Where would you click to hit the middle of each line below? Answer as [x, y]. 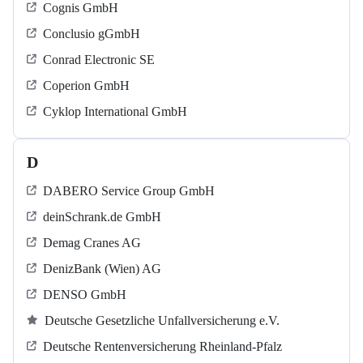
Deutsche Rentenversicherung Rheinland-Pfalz [162, 347]
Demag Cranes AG [92, 243]
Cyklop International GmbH [115, 112]
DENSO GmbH [85, 295]
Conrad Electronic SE [99, 60]
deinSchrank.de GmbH [102, 217]
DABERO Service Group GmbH [129, 191]
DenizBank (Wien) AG [102, 269]
